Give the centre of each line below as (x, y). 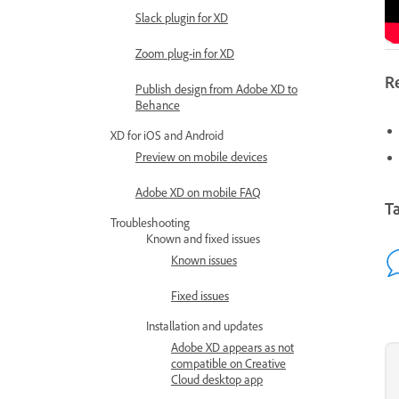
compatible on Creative (228, 364)
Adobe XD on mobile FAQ (198, 193)
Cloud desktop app (217, 380)
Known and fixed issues (203, 239)
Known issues (204, 261)
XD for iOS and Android (167, 136)
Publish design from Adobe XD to (216, 90)
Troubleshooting (150, 223)
